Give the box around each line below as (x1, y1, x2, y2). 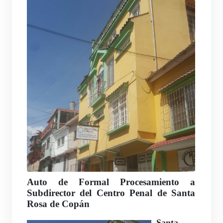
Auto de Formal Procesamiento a (27, 176, 196, 187)
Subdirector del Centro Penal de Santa (27, 187, 196, 198)
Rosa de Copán (27, 198, 90, 209)
